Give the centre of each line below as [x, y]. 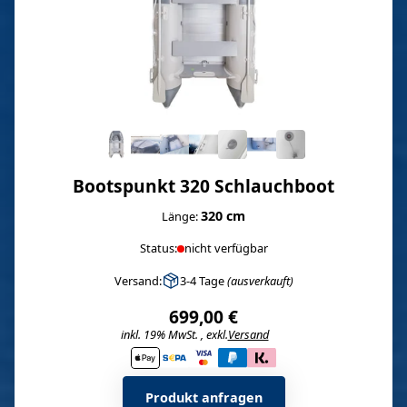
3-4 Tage [203, 280]
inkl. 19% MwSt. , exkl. [174, 334]
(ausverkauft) [260, 280]
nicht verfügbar [226, 248]
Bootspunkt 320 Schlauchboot [203, 186]
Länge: [181, 216]
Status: [158, 248]
